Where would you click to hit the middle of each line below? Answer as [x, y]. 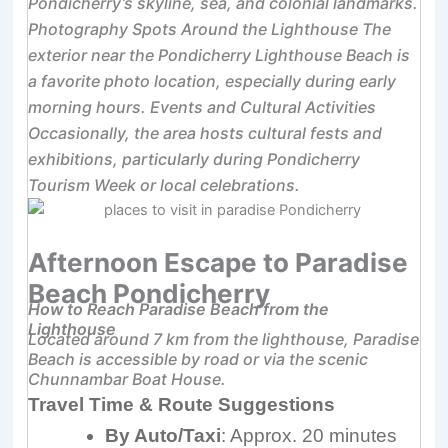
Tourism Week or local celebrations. [164, 185]
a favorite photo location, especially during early [212, 81]
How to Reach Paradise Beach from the [179, 309]
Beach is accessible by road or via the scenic [198, 359]
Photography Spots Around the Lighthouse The [210, 29]
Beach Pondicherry [149, 294]
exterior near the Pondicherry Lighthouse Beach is [219, 55]
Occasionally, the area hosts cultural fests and [205, 133]
